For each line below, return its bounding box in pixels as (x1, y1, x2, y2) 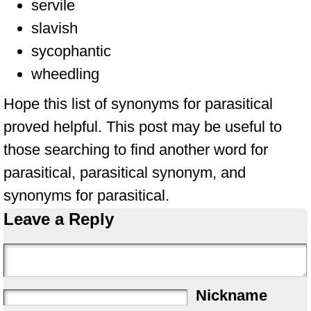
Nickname (196, 287, 267, 304)
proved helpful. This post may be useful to (3, 118, 282, 135)
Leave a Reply (3, 210, 114, 228)
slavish (31, 19, 78, 37)
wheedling (31, 65, 99, 83)
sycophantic (31, 42, 111, 60)
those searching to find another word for (3, 141, 268, 158)
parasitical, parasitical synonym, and (3, 164, 246, 181)
